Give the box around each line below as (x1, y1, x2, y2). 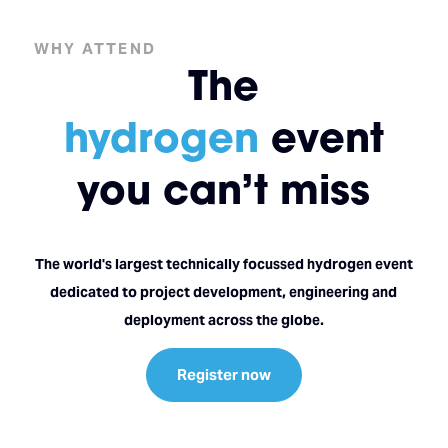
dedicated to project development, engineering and (50, 282, 398, 301)
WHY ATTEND (33, 38, 157, 58)
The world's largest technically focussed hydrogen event (34, 254, 413, 273)
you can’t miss (77, 162, 371, 215)
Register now (176, 364, 271, 384)
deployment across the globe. (123, 310, 324, 329)
